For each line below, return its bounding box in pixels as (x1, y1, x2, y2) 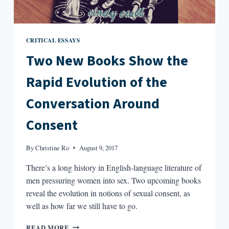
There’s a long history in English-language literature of (26, 162, 201, 173)
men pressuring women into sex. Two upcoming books (26, 174, 201, 186)
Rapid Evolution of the (26, 72, 167, 93)
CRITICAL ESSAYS (26, 35, 80, 44)
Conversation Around (26, 93, 159, 114)
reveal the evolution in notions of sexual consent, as (26, 187, 190, 198)
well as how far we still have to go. (26, 200, 138, 211)
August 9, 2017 (79, 143, 118, 152)
